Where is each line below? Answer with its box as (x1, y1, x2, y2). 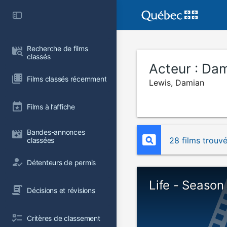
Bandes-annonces (27, 128, 87, 136)
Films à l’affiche (27, 102, 75, 111)
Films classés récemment (27, 74, 107, 83)
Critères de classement (27, 213, 100, 222)
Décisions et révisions (27, 185, 95, 195)
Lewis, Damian (149, 78, 204, 88)
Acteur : (149, 61, 202, 77)
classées (27, 136, 55, 144)
